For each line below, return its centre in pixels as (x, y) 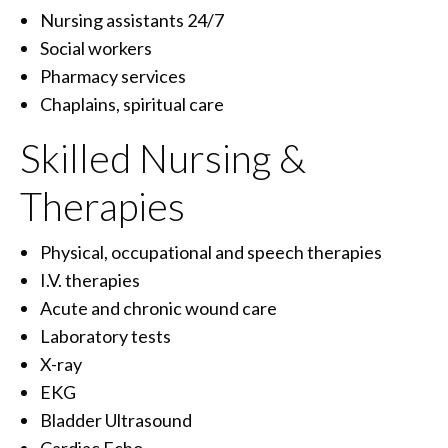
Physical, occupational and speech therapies (211, 252)
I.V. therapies (90, 280)
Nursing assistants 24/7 (132, 20)
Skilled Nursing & (163, 158)
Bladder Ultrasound (116, 420)
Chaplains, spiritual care (132, 104)
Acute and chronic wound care (158, 308)
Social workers (96, 48)
